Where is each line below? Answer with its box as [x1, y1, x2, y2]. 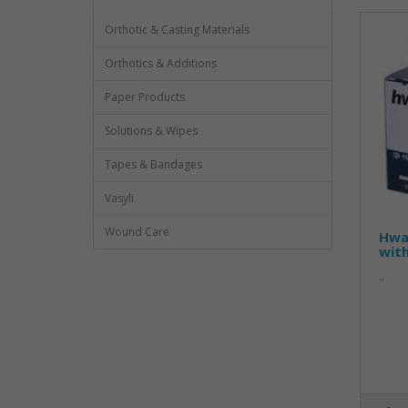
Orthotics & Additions [105, 56, 217, 71]
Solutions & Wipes [105, 123, 198, 138]
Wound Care [105, 224, 169, 240]
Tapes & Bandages [105, 157, 202, 172]
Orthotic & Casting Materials [105, 22, 250, 37]
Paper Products [105, 89, 185, 105]
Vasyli [105, 190, 134, 206]
